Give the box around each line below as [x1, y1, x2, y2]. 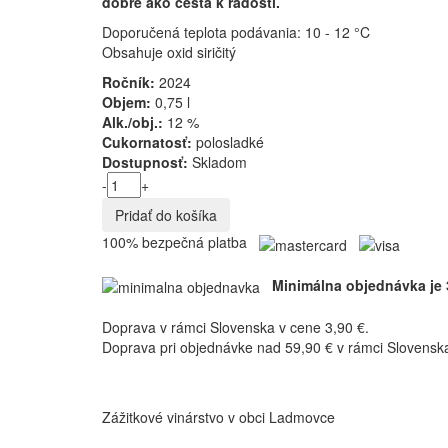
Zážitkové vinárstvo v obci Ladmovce [102, 406, 335, 427]
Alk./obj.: [102, 112, 163, 133]
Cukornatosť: [102, 132, 192, 153]
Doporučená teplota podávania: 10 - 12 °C [102, 22, 370, 43]
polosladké [196, 132, 264, 153]
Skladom [192, 152, 247, 173]
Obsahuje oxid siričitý [102, 42, 236, 63]
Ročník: [102, 72, 155, 93]
